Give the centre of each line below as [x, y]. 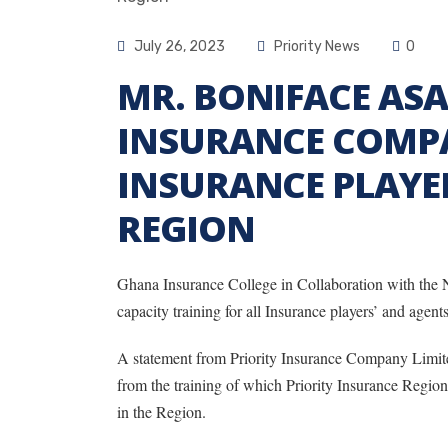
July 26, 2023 [178, 46]
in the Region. [161, 411]
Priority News [317, 46]
